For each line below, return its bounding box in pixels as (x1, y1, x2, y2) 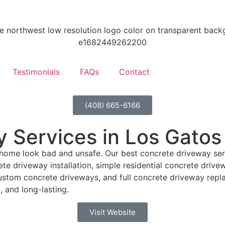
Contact (119, 67, 150, 77)
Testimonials (13, 67, 60, 77)
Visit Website (89, 207, 136, 217)
